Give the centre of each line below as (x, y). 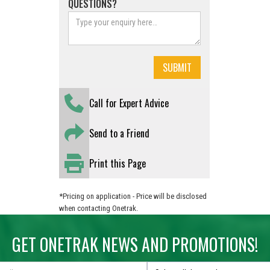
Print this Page (118, 163)
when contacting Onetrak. (99, 208)
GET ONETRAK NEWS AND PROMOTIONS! (135, 244)
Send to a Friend (120, 133)
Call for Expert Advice (129, 103)
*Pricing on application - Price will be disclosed (133, 196)
